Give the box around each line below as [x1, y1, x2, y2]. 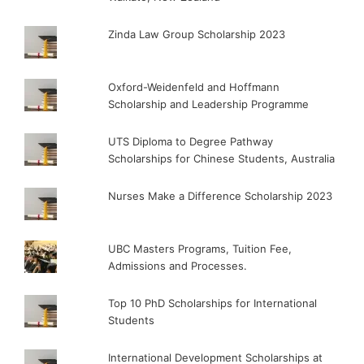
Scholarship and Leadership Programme [108, 97, 310, 110]
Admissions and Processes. [108, 258, 248, 272]
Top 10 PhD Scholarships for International [108, 296, 318, 310]
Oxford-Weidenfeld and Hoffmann [108, 80, 280, 93]
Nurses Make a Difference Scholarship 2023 [108, 188, 333, 202]
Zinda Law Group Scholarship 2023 [108, 27, 286, 41]
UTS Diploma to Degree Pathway [108, 134, 274, 148]
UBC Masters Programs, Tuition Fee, [108, 241, 292, 255]
